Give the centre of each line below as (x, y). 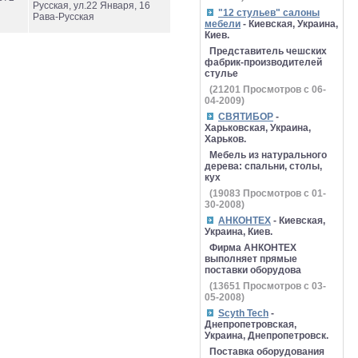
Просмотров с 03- (283, 286)
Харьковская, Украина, (258, 128)
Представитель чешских (268, 51)
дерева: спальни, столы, (263, 166)
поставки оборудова (253, 270)
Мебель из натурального (268, 155)
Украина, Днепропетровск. (267, 336)
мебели (223, 24)
